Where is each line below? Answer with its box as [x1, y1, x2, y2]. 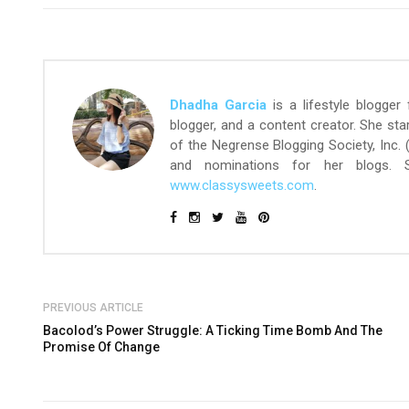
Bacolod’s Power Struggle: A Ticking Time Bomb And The [43, 323, 383, 339]
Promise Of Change [43, 340, 160, 355]
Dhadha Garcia [170, 97, 267, 114]
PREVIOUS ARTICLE [43, 301, 143, 315]
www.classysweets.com [170, 177, 314, 194]
